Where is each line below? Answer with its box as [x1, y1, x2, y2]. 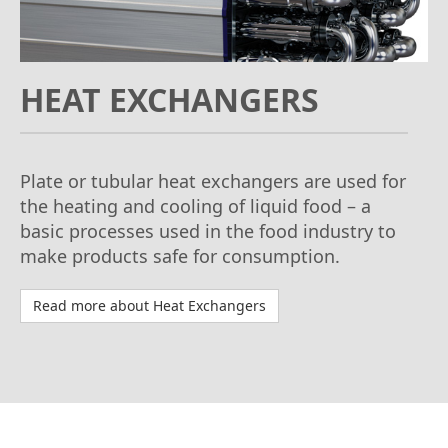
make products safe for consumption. [20, 244, 340, 269]
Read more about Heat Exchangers [33, 296, 266, 316]
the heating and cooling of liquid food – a [20, 194, 371, 219]
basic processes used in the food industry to [20, 219, 396, 244]
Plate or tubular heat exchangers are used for [20, 169, 406, 194]
